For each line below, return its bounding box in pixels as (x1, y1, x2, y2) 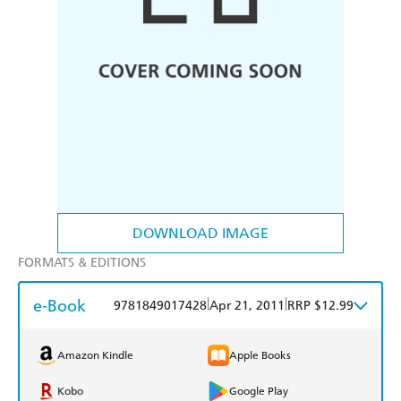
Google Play (229, 385, 288, 398)
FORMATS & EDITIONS (18, 255, 146, 271)
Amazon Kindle (57, 349, 133, 363)
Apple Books (229, 349, 291, 363)
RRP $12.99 (287, 298, 354, 314)
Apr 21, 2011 (209, 298, 285, 314)
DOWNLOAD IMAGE (132, 225, 269, 243)
